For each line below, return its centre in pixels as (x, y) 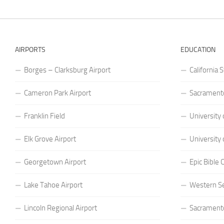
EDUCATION (198, 49)
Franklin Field (44, 116)
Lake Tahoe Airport (53, 185)
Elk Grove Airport (50, 139)
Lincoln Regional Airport (60, 208)
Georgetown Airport (55, 162)
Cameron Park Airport (57, 93)
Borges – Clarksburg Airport (67, 70)
